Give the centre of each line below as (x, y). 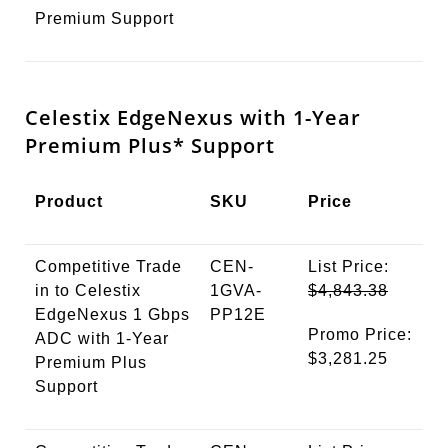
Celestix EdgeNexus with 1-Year (193, 118)
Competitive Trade (108, 267)
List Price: (348, 267)
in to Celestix (88, 291)
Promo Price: (360, 335)
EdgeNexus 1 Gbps (112, 315)
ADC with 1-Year (102, 339)
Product (69, 202)
